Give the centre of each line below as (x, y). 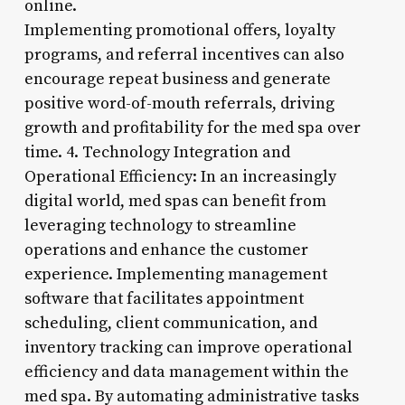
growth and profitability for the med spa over (192, 127)
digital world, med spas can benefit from (175, 201)
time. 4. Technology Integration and (157, 152)
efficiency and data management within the (186, 372)
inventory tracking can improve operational (188, 347)
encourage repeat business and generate (177, 79)
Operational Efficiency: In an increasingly (180, 176)
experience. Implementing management (175, 274)
